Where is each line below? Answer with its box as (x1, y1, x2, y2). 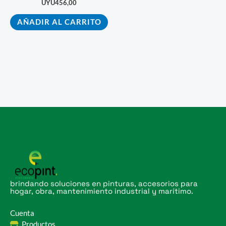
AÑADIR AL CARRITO (17, 17, 101, 26)
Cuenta (10, 209, 34, 218)
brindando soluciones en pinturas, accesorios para (10, 179, 198, 189)
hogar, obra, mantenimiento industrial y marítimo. (10, 186, 193, 196)
